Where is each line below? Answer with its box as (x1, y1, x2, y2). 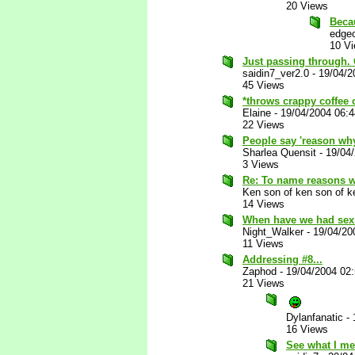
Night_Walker (242, 226, 303, 238)
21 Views (242, 277, 284, 289)
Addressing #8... (242, 254, 323, 265)
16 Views (286, 323, 328, 335)
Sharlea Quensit (242, 147, 316, 158)
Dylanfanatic (286, 311, 343, 323)
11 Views (242, 238, 284, 250)
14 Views (242, 198, 284, 210)
